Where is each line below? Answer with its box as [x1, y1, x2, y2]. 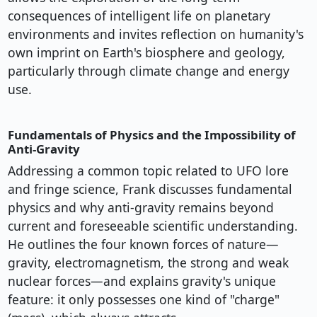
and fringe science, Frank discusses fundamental [7, 180, 292, 198]
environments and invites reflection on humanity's [7, 25, 304, 43]
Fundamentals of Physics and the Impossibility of [7, 127, 296, 144]
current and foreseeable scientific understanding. [7, 217, 298, 235]
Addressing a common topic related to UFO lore [7, 162, 289, 180]
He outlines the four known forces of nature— [7, 236, 279, 253]
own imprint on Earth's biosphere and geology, [7, 44, 285, 62]
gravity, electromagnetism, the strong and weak [7, 254, 289, 272]
